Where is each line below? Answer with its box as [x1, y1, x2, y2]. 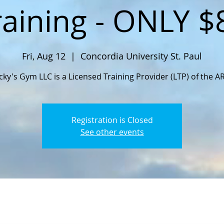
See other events [80, 126, 144, 137]
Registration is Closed [71, 114, 153, 125]
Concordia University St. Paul [80, 49, 202, 62]
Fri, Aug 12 [22, 49, 65, 62]
